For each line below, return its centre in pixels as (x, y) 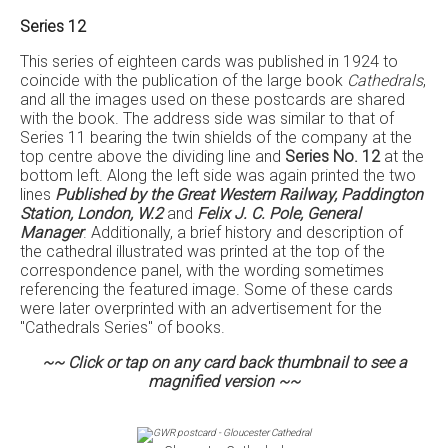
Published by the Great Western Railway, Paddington (239, 194)
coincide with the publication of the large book (183, 80)
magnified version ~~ (224, 381)
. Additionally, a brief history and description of (243, 232)
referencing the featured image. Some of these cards (206, 289)
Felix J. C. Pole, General (279, 213)
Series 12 (53, 26)
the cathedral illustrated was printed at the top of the (202, 251)
